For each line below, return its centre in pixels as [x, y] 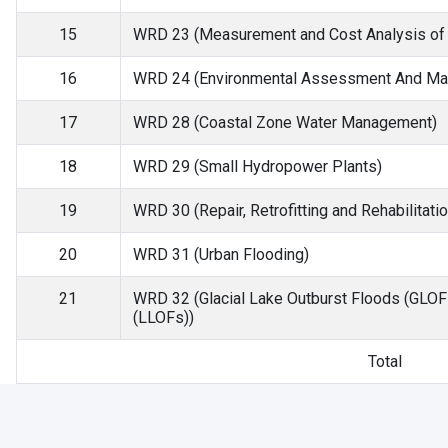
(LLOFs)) [163, 317]
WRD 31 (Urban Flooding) [220, 254]
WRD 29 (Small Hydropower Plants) [257, 166]
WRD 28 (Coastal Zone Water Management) [284, 122]
